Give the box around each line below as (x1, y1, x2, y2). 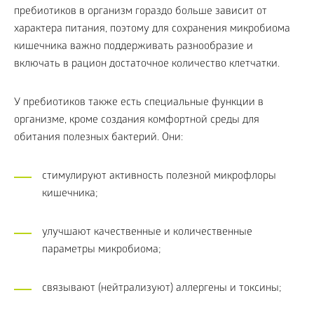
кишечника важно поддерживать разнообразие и (14, 40, 253, 53)
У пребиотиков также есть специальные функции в (14, 96, 264, 109)
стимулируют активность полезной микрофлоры (42, 170, 276, 183)
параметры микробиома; (42, 243, 161, 257)
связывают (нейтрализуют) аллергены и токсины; (42, 282, 282, 295)
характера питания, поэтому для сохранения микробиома (14, 22, 290, 36)
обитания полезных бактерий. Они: (14, 131, 183, 144)
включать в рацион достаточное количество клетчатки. (14, 57, 280, 71)
